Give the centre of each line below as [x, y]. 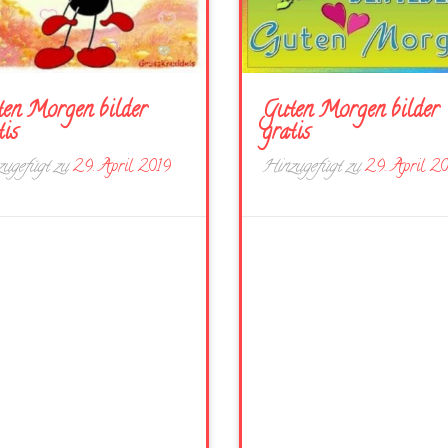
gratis [286, 134]
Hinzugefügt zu [313, 168]
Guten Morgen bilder [350, 112]
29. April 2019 [122, 168]
